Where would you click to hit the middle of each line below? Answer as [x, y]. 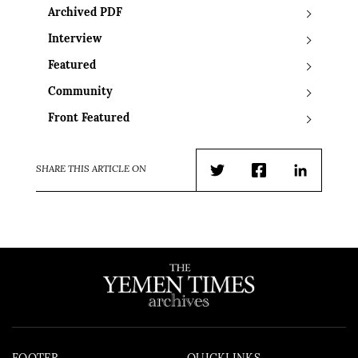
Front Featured [89, 119]
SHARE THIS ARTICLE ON [91, 170]
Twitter [236, 191]
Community [80, 93]
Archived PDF [85, 14]
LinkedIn [324, 191]
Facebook [283, 191]
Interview [75, 40]
